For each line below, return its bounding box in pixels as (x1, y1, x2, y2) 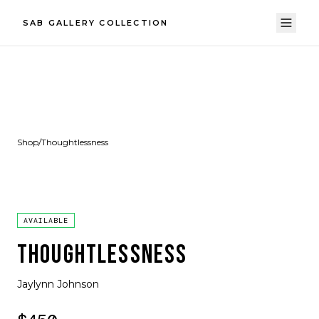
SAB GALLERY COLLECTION (23, 18, 169, 28)
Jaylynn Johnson (17, 278, 99, 291)
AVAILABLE (23, 216, 68, 225)
